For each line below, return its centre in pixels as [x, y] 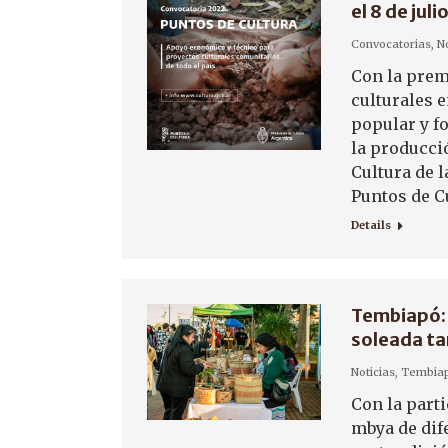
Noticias [373, 372]
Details [371, 225]
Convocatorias [391, 44]
